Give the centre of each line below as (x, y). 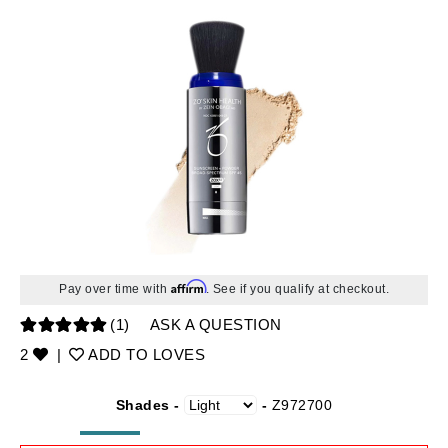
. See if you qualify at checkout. (297, 289)
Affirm (188, 286)
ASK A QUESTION (215, 324)
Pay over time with (115, 289)
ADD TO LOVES (144, 354)
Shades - (150, 405)
